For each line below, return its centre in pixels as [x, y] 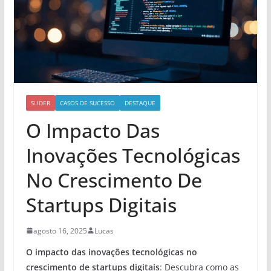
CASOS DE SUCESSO [87, 103]
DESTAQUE [140, 103]
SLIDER [40, 103]
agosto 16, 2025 [60, 230]
